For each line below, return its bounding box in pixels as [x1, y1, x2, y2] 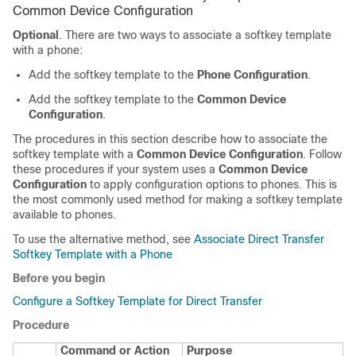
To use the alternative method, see [13, 233, 194, 246]
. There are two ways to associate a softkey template [59, 29, 331, 41]
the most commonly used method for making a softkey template [13, 193, 342, 206]
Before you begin [13, 272, 105, 284]
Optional [13, 29, 59, 41]
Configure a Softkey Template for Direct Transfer [13, 295, 262, 308]
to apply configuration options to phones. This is [87, 178, 337, 191]
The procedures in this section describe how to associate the [13, 133, 327, 145]
